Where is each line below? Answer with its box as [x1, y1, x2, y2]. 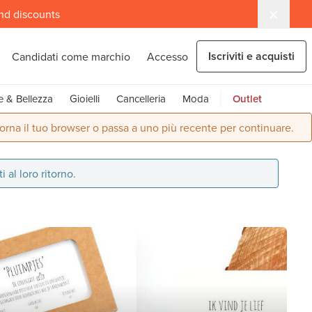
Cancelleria [116, 91, 166, 106]
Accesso [147, 49, 188, 64]
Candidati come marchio [12, 49, 130, 64]
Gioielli [69, 91, 100, 106]
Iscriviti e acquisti [208, 48, 295, 64]
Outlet [232, 91, 262, 106]
